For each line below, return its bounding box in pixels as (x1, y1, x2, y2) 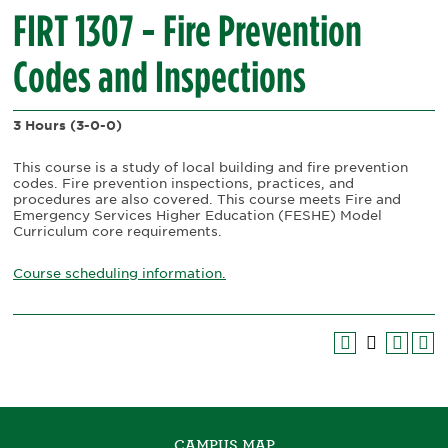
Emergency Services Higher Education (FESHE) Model (13, 207, 382, 223)
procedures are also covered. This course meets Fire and (13, 191, 401, 207)
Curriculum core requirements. (13, 223, 222, 239)
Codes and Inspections (13, 52, 306, 102)
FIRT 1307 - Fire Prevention (13, 6, 362, 56)
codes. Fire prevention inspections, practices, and (13, 175, 354, 191)
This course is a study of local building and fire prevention (13, 159, 408, 175)
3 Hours (13, 117, 66, 133)
